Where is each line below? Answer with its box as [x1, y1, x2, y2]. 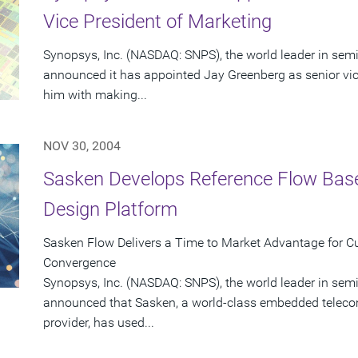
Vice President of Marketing [43, 10, 272, 34]
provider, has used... [43, 315, 154, 331]
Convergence [43, 255, 116, 271]
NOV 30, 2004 [43, 138, 121, 154]
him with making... [43, 87, 147, 103]
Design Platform [43, 198, 177, 221]
